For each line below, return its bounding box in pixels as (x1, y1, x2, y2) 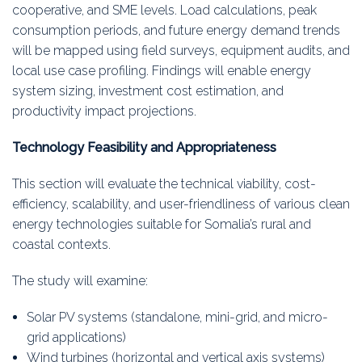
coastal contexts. (12, 237, 111, 253)
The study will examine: (12, 273, 148, 289)
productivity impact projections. (12, 103, 196, 120)
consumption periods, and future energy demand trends (12, 23, 340, 39)
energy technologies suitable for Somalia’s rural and (12, 217, 311, 233)
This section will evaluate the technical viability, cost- (12, 176, 316, 192)
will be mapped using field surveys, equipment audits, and (12, 43, 350, 59)
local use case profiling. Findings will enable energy (12, 63, 311, 79)
